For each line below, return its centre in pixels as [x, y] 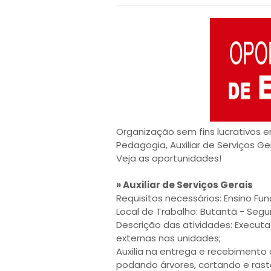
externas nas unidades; [168, 238]
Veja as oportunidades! [169, 158]
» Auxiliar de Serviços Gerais [184, 185]
